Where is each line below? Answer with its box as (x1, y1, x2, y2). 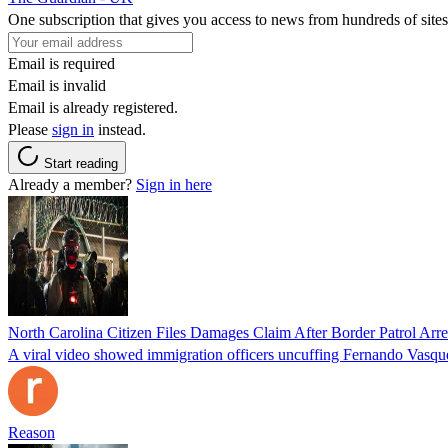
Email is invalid (8, 76, 106, 94)
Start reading (44, 155, 118, 171)
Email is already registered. (8, 98, 178, 116)
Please (8, 120, 52, 138)
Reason (8, 423, 55, 441)
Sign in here (136, 175, 212, 193)
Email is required (8, 54, 115, 72)
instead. (94, 120, 146, 138)
